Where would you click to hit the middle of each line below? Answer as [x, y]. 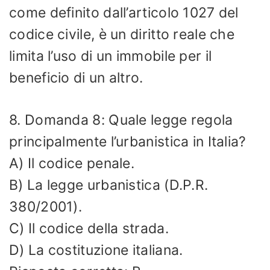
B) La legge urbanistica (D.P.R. [109, 185]
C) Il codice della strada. [89, 228]
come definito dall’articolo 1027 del [124, 12]
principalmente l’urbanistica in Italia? [128, 142]
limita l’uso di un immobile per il [111, 56]
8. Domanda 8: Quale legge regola [121, 120]
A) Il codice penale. [72, 163]
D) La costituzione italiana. [96, 250]
